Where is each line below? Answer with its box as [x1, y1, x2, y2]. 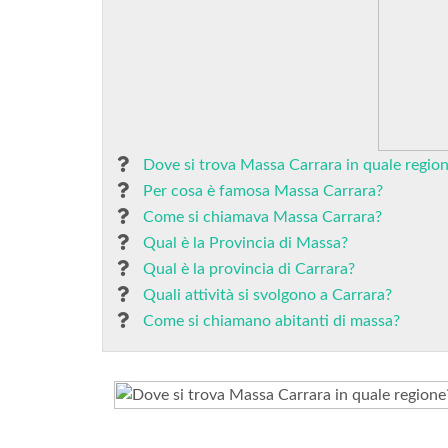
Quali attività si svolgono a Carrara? [143, 287, 392, 303]
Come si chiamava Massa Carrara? [143, 209, 382, 225]
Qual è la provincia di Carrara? [143, 261, 355, 277]
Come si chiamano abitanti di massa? [143, 313, 400, 329]
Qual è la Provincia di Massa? [143, 235, 348, 251]
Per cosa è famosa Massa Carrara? [143, 183, 383, 199]
